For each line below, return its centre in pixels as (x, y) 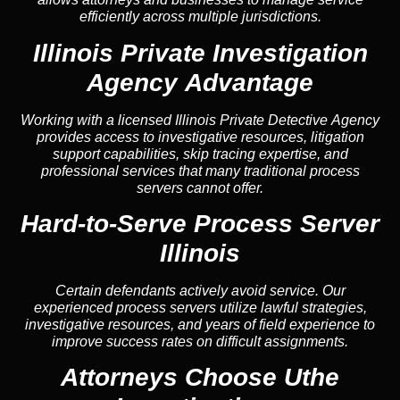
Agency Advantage (200, 82)
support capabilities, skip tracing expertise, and (200, 154)
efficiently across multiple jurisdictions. (200, 17)
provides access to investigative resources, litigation (200, 137)
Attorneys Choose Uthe (200, 378)
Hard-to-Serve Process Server (200, 223)
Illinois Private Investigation (200, 53)
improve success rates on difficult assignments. (200, 341)
